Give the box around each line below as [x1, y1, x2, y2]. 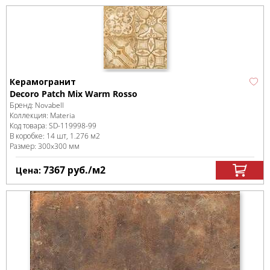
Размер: [10, 141, 38, 151]
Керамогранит [10, 76, 76, 87]
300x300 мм [38, 141, 80, 151]
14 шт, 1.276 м [46, 131, 96, 141]
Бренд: [10, 100, 35, 110]
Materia [50, 110, 75, 121]
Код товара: [10, 121, 49, 131]
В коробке [10, 131, 43, 141]
